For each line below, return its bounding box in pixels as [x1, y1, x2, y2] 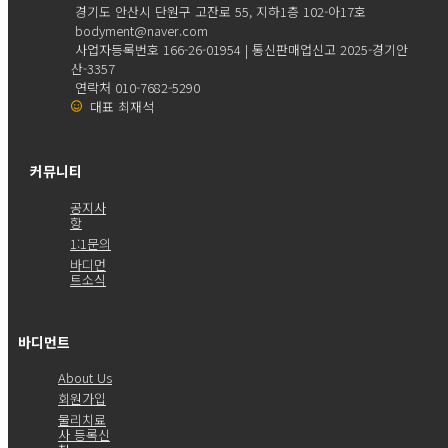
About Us [58, 368, 112, 388]
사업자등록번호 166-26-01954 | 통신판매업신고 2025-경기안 [75, 39, 408, 59]
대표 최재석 [90, 96, 154, 116]
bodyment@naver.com [75, 20, 208, 40]
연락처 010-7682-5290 [75, 77, 200, 97]
